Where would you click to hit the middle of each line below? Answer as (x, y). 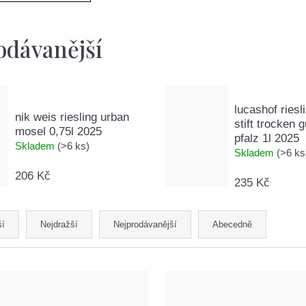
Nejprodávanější (145, 225)
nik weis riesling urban (72, 117)
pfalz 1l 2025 (267, 139)
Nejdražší (59, 225)
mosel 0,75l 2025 (58, 131)
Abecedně (232, 225)
